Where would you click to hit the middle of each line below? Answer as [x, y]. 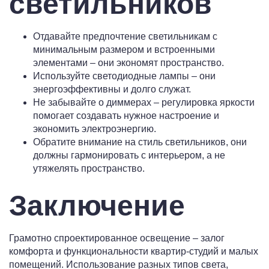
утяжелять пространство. [89, 169]
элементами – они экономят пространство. [128, 63]
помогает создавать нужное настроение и [126, 116]
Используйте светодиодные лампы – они [124, 76]
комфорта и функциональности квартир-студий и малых [134, 252]
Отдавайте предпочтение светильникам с [125, 37]
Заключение [97, 206]
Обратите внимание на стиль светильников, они [140, 142]
